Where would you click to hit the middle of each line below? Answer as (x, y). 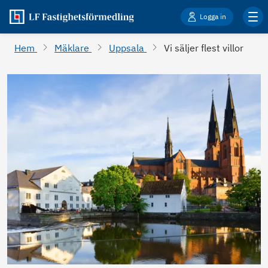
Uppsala (128, 48)
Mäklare (73, 48)
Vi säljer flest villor (204, 48)
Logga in (213, 16)
